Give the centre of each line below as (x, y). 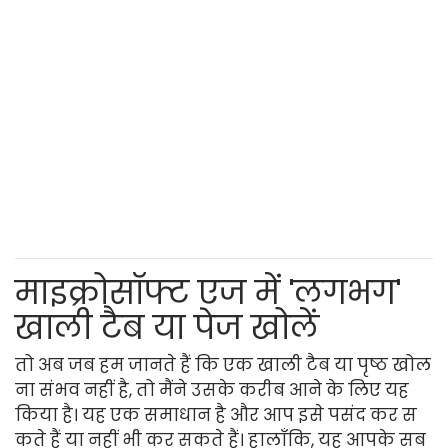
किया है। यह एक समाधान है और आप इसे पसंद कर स (216, 415)
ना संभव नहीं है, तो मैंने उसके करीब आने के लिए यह (212, 390)
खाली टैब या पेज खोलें (167, 328)
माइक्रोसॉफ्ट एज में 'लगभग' (208, 293)
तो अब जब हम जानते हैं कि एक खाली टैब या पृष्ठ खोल (223, 365)
